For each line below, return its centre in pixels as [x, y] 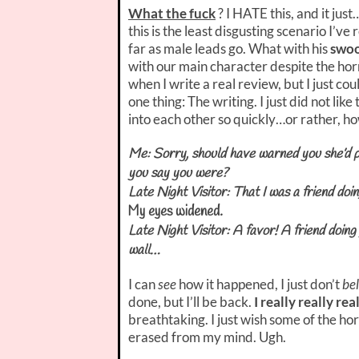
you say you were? [178, 173]
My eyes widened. [175, 212]
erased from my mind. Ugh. [207, 337]
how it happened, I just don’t [259, 284]
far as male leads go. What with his [229, 48]
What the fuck [172, 13]
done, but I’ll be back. [191, 301]
